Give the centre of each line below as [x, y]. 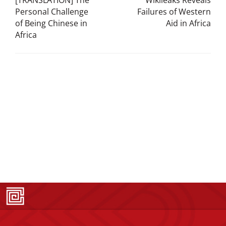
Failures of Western [174, 12]
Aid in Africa [188, 23]
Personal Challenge [52, 12]
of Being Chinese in [51, 23]
